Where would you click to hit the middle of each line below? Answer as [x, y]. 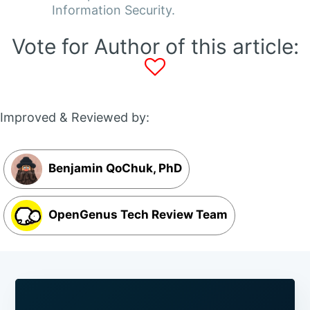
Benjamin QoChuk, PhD [114, 168]
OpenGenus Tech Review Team [137, 215]
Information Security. [113, 10]
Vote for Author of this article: [155, 47]
